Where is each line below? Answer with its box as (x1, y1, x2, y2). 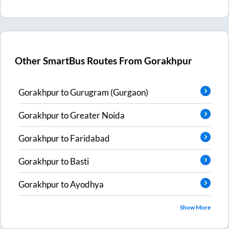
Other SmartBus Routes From (15, 55, 145, 67)
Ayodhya (70, 178, 104, 190)
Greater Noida (70, 109, 125, 121)
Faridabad (70, 132, 110, 144)
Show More (180, 203, 211, 212)
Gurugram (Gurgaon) (70, 86, 148, 98)
